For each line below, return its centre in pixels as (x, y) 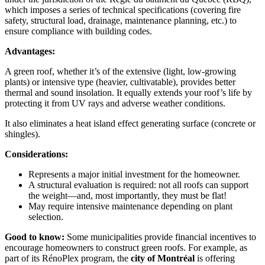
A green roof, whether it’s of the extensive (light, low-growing (120, 71)
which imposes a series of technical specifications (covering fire (123, 9)
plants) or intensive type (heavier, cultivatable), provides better (120, 82)
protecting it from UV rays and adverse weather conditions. (115, 103)
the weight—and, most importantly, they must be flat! (127, 195)
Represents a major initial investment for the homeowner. (134, 174)
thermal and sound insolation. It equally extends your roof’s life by (128, 92)
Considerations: (36, 154)
